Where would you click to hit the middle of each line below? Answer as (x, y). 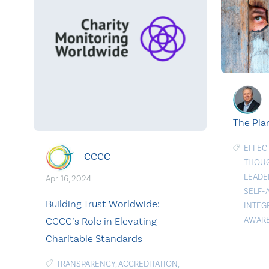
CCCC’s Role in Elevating (101, 221)
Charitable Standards (94, 238)
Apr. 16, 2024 (68, 178)
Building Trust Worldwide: (103, 203)
